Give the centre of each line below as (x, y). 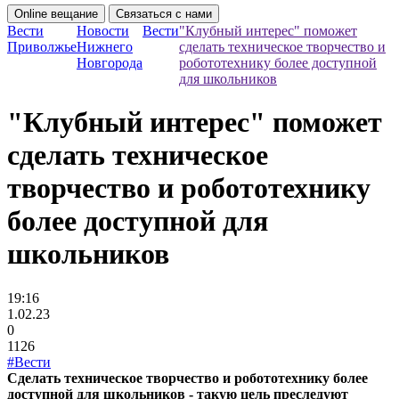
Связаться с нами (164, 14)
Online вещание (56, 14)
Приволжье (42, 47)
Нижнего (105, 47)
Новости (103, 31)
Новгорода (110, 63)
